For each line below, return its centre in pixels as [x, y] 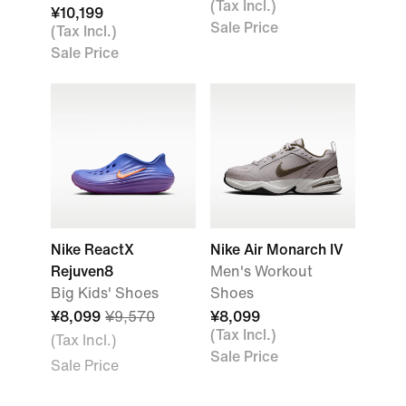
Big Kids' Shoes [105, 293]
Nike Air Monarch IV [277, 250]
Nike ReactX [92, 250]
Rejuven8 [82, 271]
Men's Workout [261, 271]
